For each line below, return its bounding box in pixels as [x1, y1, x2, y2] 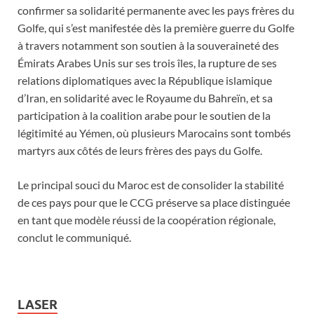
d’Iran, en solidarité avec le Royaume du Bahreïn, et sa [18, 91, 273, 105]
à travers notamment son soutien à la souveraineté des [18, 39, 279, 53]
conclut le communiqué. [18, 231, 131, 245]
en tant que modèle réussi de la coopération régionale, [18, 213, 275, 227]
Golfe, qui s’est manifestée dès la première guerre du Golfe [18, 21, 294, 35]
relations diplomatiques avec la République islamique [18, 74, 272, 88]
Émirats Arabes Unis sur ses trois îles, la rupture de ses [18, 56, 277, 70]
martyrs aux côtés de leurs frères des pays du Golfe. [18, 144, 262, 158]
